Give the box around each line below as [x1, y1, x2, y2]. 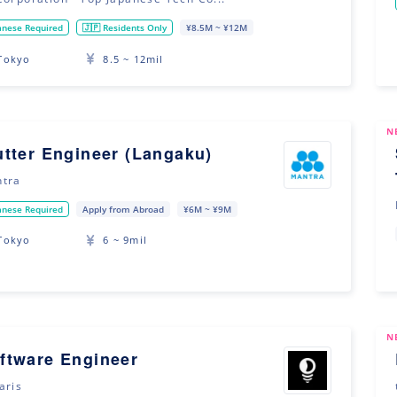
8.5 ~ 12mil [103, 51, 164, 66]
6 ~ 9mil [103, 233, 147, 247]
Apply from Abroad [82, 202, 165, 215]
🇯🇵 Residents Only [82, 21, 167, 35]
